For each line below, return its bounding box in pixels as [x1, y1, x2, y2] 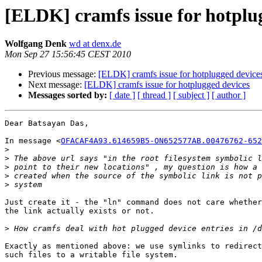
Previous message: [28, 69, 98, 80]
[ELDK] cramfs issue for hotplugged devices [84, 80, 250, 90]
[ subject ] [173, 90, 209, 101]
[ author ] [212, 90, 246, 101]
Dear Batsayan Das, [5, 119, 89, 128]
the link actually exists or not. [5, 206, 154, 216]
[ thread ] [137, 90, 171, 101]
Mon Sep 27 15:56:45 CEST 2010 [5, 49, 131, 60]
